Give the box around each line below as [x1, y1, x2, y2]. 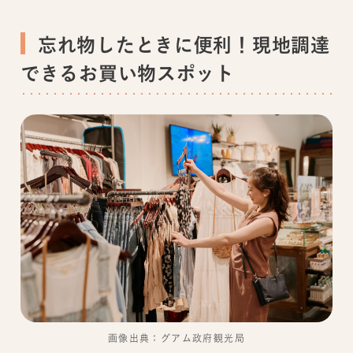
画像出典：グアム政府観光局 [107, 333, 246, 345]
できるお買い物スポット [20, 63, 235, 83]
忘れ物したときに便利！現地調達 [37, 35, 330, 54]
